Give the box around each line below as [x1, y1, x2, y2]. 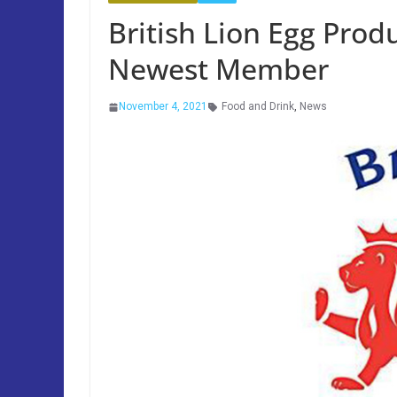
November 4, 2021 [119, 100, 207, 113]
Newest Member [108, 50, 329, 88]
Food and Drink [222, 100, 294, 113]
